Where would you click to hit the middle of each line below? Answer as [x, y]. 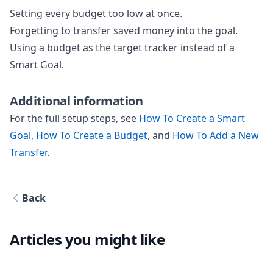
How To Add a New [216, 136]
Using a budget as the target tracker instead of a [122, 48]
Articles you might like [87, 239]
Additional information [76, 101]
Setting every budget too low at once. [96, 14]
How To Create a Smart [192, 119]
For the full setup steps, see [74, 119]
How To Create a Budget [92, 136]
